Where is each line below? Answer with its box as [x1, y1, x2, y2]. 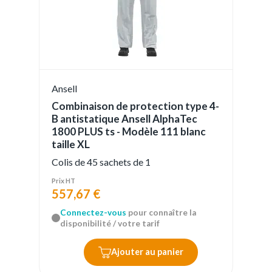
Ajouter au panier [110, 246, 183, 257]
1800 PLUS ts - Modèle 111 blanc [52, 125, 206, 138]
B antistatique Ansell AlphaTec [52, 112, 197, 125]
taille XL [52, 138, 90, 151]
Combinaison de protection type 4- [52, 100, 219, 112]
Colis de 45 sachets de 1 [52, 156, 151, 168]
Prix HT [52, 177, 75, 185]
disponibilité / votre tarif [60, 219, 160, 228]
